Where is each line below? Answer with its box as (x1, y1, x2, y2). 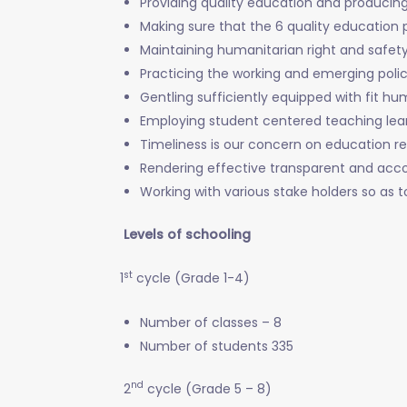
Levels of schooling (102, 224, 251, 243)
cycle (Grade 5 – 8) (144, 379, 272, 398)
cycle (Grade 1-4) (133, 269, 250, 288)
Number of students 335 (140, 336, 293, 355)
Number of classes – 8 (140, 313, 282, 332)
